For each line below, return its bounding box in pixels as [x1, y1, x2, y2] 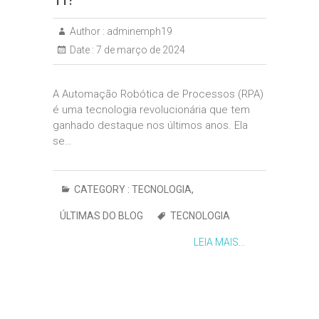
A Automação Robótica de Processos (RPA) [53, 88, 263, 100]
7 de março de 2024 [94, 44, 185, 56]
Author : [70, 26, 105, 37]
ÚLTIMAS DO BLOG [60, 210, 143, 221]
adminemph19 [105, 26, 172, 37]
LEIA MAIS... [194, 236, 245, 248]
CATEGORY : [72, 184, 132, 195]
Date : [70, 44, 94, 56]
